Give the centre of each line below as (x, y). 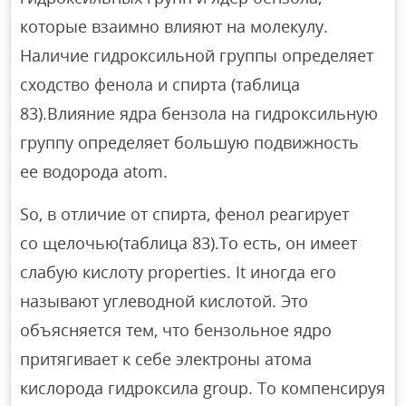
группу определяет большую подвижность (190, 142)
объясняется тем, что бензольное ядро (176, 329)
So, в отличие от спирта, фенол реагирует (185, 213)
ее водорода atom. (94, 171)
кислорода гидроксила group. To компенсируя (203, 387)
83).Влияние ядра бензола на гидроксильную (199, 113)
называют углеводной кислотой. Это (164, 300)
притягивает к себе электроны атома (166, 358)
